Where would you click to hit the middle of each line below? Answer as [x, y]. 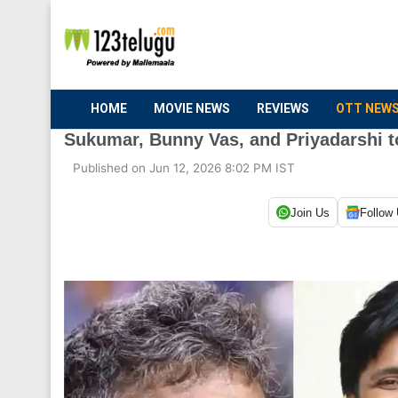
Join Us [310, 212]
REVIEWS [283, 108]
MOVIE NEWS [192, 108]
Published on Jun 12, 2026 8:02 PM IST [184, 168]
